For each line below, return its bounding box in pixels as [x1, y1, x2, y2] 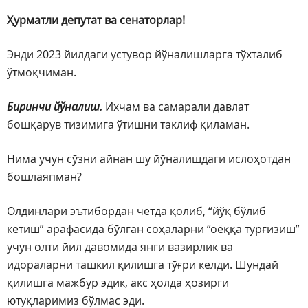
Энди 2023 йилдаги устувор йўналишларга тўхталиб [7, 47, 283, 63]
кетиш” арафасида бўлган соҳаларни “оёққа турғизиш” [7, 221, 300, 237]
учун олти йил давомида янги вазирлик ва [7, 239, 233, 255]
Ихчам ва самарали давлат [102, 99, 249, 115]
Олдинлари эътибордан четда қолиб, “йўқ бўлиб [7, 203, 266, 219]
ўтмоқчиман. [7, 65, 76, 80]
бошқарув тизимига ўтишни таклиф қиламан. [7, 117, 250, 133]
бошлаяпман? [7, 169, 82, 185]
